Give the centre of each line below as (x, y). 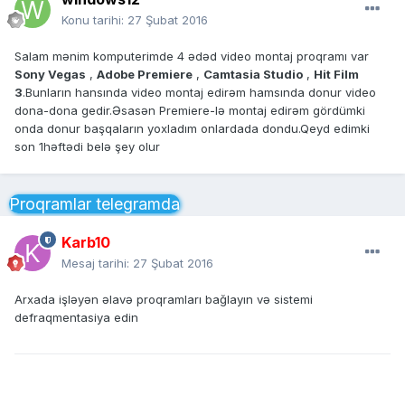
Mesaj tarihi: (97, 264)
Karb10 (86, 243)
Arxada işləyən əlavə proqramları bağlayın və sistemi (164, 300)
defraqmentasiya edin (76, 318)
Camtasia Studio (253, 75)
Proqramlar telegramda (94, 204)
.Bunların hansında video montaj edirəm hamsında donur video (199, 93)
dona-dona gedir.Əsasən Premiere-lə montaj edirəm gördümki (190, 111)
